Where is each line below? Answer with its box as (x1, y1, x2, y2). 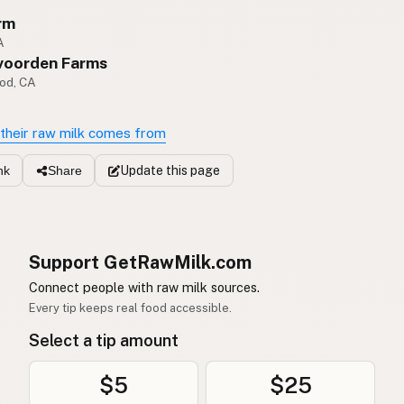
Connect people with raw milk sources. (29, 279, 260, 295)
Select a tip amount (29, 330, 179, 350)
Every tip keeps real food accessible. (29, 300, 232, 315)
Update (119, 162, 163, 178)
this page (162, 162, 220, 178)
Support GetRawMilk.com (29, 251, 252, 273)
